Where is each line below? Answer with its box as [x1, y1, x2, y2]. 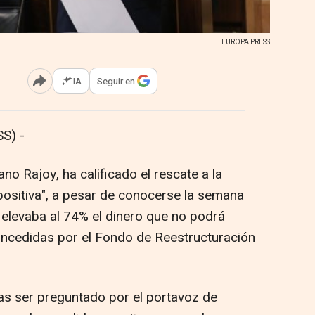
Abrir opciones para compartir [39, 79, 154, 92]
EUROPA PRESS [221, 37, 270, 48]
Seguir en [97, 74, 135, 88]
